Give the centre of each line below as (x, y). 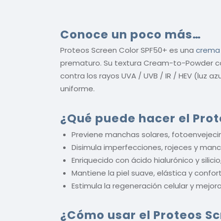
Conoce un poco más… (131, 34)
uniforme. (77, 89)
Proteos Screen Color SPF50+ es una (128, 50)
